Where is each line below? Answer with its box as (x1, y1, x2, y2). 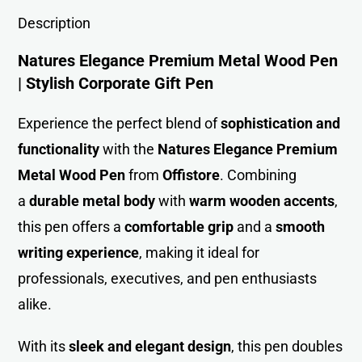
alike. (18, 296, 53, 314)
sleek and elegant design (69, 338, 232, 356)
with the (99, 141, 158, 158)
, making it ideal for (139, 244, 260, 262)
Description (18, 15, 91, 32)
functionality (18, 141, 100, 158)
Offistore (162, 166, 221, 184)
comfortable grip (124, 218, 234, 236)
